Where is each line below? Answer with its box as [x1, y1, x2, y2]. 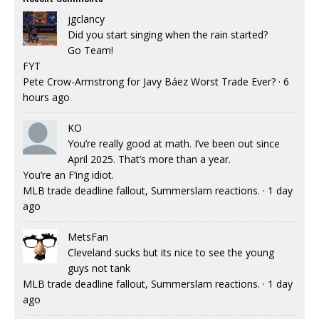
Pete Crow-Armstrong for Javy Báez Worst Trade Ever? [23, 74, 276, 88]
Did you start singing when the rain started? [68, 27, 268, 41]
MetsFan [68, 229, 108, 244]
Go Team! [68, 43, 113, 57]
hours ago [23, 90, 70, 104]
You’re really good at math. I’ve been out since [68, 136, 280, 150]
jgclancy [68, 11, 105, 26]
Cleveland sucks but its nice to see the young [68, 245, 274, 259]
